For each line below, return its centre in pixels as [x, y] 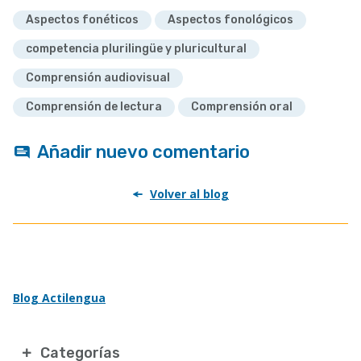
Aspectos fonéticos [82, 20]
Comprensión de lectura [94, 107]
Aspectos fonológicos [230, 20]
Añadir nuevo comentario [143, 152]
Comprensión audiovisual [98, 78]
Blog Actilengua [59, 298]
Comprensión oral [242, 107]
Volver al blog [189, 194]
